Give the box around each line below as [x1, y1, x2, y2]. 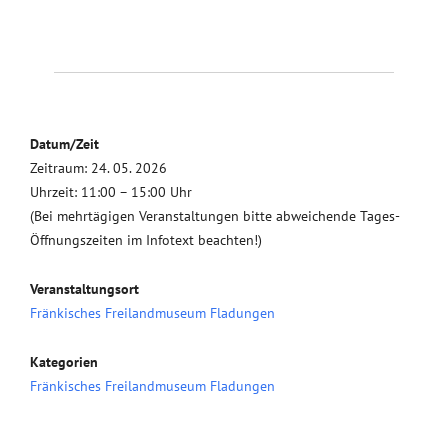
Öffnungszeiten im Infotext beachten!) [30, 230, 262, 249]
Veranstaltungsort [30, 279, 139, 298]
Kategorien [30, 352, 98, 371]
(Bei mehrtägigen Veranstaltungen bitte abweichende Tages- [30, 206, 400, 225]
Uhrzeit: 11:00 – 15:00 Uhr [30, 182, 192, 201]
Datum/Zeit [30, 134, 99, 153]
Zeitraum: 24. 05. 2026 [30, 158, 167, 177]
